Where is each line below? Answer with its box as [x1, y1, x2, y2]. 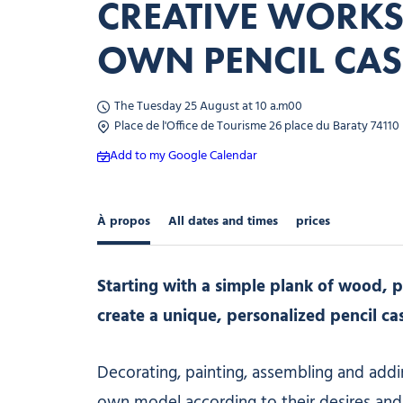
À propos [96, 210, 150, 232]
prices [295, 210, 330, 232]
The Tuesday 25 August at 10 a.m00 [113, 96, 302, 117]
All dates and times [167, 210, 278, 232]
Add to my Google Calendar [109, 146, 257, 166]
